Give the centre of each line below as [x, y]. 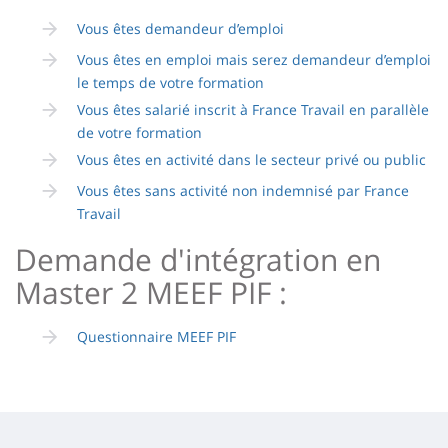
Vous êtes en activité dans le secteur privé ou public [251, 159]
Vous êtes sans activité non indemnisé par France [243, 190]
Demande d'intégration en [198, 259]
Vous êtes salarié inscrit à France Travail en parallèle [253, 109]
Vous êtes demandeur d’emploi [180, 28]
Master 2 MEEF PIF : [151, 292]
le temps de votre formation [170, 82]
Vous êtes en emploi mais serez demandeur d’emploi [254, 59]
